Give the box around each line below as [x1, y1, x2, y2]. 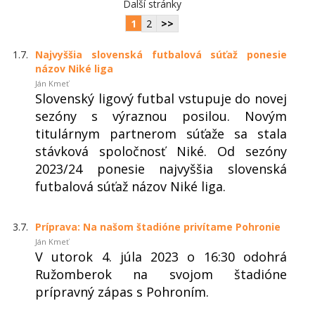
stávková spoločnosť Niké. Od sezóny [35, 142, 287, 160]
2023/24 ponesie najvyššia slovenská [35, 160, 287, 177]
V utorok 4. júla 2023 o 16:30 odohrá [35, 247, 287, 265]
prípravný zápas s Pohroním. [35, 283, 209, 300]
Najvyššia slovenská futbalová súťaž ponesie [35, 47, 287, 61]
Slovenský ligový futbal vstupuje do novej [35, 89, 287, 107]
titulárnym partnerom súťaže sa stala [35, 124, 287, 142]
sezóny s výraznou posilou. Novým [35, 107, 287, 124]
